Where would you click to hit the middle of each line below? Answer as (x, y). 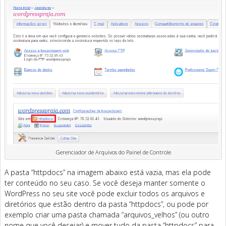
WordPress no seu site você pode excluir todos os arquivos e (105, 193)
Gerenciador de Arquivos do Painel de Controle (113, 152)
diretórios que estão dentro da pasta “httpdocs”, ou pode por (106, 204)
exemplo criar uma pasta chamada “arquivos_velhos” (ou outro (107, 214)
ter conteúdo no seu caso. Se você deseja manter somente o (105, 183)
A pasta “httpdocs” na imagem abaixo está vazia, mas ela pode (108, 172)
